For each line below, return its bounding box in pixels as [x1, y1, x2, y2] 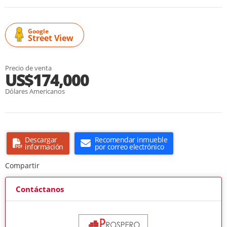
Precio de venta [5, 63, 52, 73]
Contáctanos [16, 184, 64, 195]
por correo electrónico [94, 142, 164, 152]
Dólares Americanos [5, 87, 65, 96]
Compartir [5, 161, 40, 171]
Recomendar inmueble [94, 135, 167, 145]
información [25, 142, 63, 152]
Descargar [25, 135, 57, 145]
